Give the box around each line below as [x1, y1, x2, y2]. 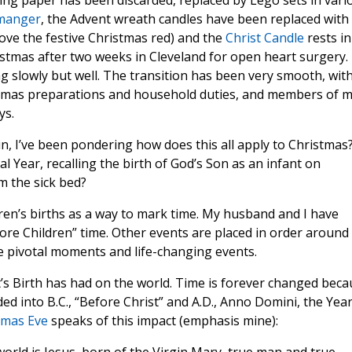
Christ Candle [225, 29, 307, 47]
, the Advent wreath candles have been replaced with [40, 10, 349, 28]
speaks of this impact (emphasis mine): [47, 312, 278, 330]
